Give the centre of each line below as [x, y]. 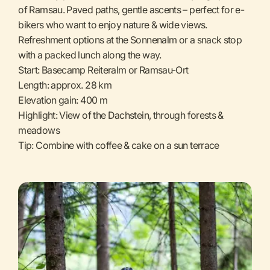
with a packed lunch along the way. [90, 55]
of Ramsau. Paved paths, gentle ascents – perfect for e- [131, 9]
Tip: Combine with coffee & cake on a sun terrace [119, 145]
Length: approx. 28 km [65, 85]
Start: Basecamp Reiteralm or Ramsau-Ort [103, 70]
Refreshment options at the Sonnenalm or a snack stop [130, 39]
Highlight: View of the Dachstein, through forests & [121, 115]
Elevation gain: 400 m [63, 100]
